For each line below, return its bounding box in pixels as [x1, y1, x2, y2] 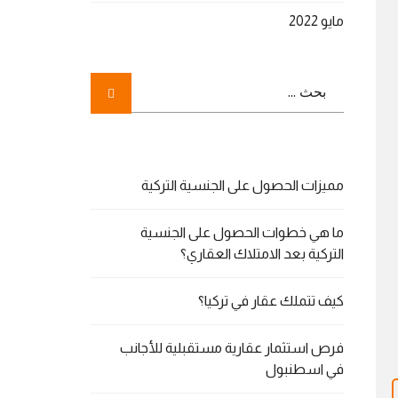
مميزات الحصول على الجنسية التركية [141, 178, 344, 193]
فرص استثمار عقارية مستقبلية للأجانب [120, 340, 344, 355]
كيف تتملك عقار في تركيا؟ [198, 293, 344, 308]
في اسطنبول [266, 362, 344, 377]
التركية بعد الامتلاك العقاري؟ [180, 246, 344, 261]
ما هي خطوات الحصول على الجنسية [140, 225, 344, 240]
